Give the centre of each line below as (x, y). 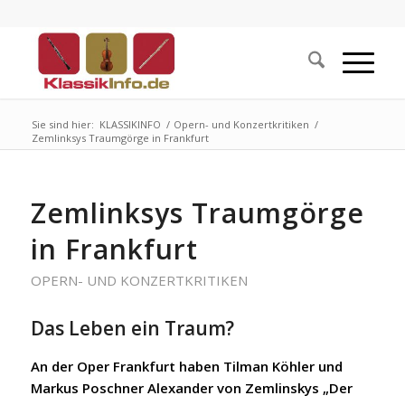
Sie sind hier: (62, 124)
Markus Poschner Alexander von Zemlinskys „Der (191, 387)
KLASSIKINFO (130, 124)
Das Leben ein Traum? (132, 328)
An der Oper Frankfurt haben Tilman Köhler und (186, 366)
